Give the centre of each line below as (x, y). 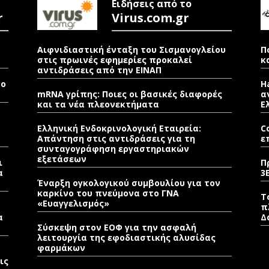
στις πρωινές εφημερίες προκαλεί (115, 60)
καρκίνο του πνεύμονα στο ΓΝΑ (108, 193)
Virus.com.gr (150, 18)
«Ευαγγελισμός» (73, 203)
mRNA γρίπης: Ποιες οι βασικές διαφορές (130, 94)
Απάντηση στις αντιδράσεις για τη (116, 138)
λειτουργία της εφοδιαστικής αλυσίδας (126, 237)
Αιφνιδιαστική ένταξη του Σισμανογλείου (131, 50)
